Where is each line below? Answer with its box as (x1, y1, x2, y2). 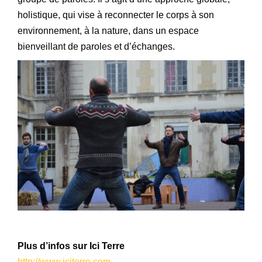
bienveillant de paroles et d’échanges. (18, 42, 175, 52)
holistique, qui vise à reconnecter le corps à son (18, 10, 214, 20)
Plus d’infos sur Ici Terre (18, 241, 125, 251)
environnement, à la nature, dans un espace (18, 26, 199, 36)
